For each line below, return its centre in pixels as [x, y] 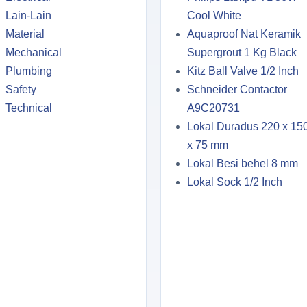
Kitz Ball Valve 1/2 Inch [243, 71]
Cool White [214, 15]
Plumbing [29, 71]
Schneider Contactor [237, 89]
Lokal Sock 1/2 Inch [235, 182]
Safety [21, 89]
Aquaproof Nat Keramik [244, 34]
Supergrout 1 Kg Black [242, 52]
